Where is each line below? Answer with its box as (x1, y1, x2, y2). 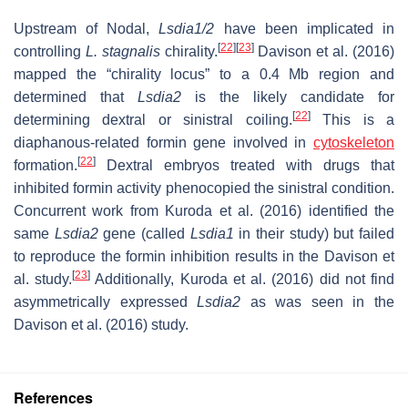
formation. (14, 157, 77, 173)
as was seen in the (240, 293, 395, 310)
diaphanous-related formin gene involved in (14, 134, 313, 150)
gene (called (97, 225, 190, 241)
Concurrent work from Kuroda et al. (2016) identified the (14, 202, 394, 219)
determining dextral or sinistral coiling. (14, 111, 292, 127)
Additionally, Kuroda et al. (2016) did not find (90, 270, 395, 287)
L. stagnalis (85, 43, 160, 59)
